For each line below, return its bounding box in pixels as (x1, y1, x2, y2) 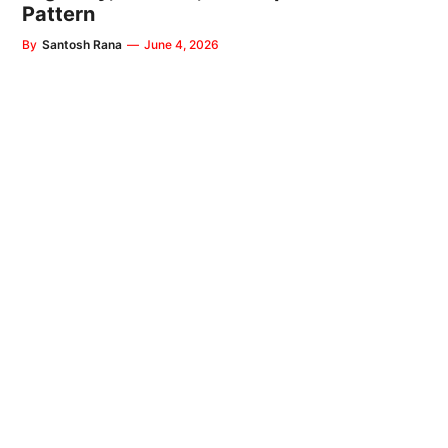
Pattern (22, 2, 95, 27)
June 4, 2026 (144, 37, 219, 53)
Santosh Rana (42, 37, 122, 53)
